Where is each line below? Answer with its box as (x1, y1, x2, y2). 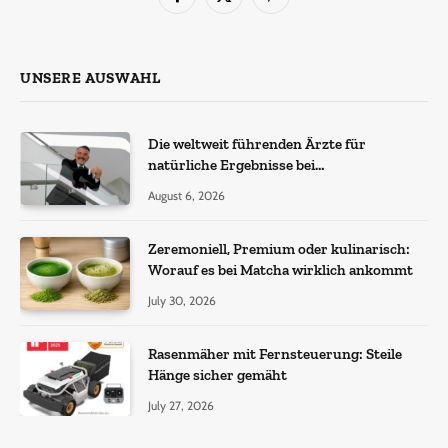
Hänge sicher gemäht (148, 366, 287, 385)
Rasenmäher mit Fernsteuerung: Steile (148, 345, 402, 364)
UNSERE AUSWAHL (20, 68, 161, 87)
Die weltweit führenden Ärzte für (148, 134, 366, 153)
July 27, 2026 (148, 398, 214, 414)
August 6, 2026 (148, 187, 225, 203)
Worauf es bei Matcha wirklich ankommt (148, 260, 413, 279)
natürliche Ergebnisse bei (148, 155, 315, 174)
